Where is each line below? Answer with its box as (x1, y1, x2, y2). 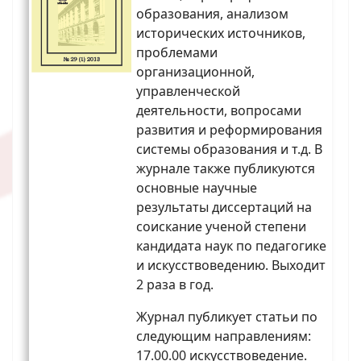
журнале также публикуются (136, 160, 315, 178)
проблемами (136, 44, 218, 62)
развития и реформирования (136, 121, 322, 139)
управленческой (136, 82, 240, 101)
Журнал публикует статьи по (136, 308, 317, 326)
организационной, (136, 63, 255, 81)
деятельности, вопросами (136, 102, 301, 120)
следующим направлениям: (136, 327, 311, 346)
